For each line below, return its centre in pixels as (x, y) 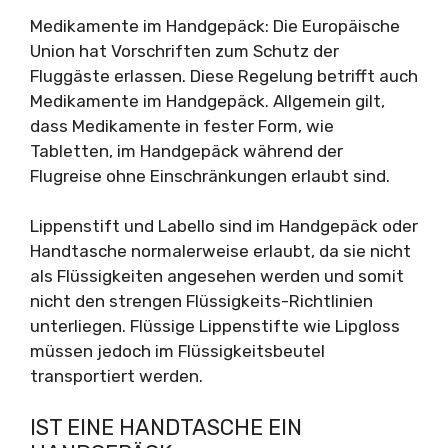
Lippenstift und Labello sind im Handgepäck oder (224, 226)
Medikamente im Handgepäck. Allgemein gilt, (207, 100)
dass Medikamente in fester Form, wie (182, 125)
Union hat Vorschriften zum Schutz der (184, 50)
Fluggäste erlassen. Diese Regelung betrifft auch (224, 75)
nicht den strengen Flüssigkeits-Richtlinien (201, 301)
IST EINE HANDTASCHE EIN (166, 427)
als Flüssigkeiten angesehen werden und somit (217, 276)
